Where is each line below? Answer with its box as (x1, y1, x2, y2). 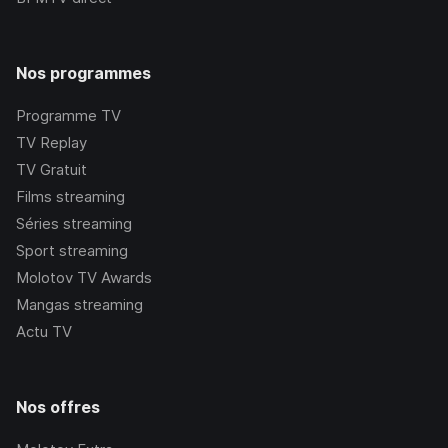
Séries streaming (16, 214, 132, 234)
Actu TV (16, 322, 72, 342)
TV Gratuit (16, 160, 87, 180)
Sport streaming (16, 241, 128, 261)
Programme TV (16, 106, 121, 126)
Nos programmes (16, 63, 151, 84)
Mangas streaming (16, 295, 143, 315)
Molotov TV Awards (16, 268, 152, 288)
